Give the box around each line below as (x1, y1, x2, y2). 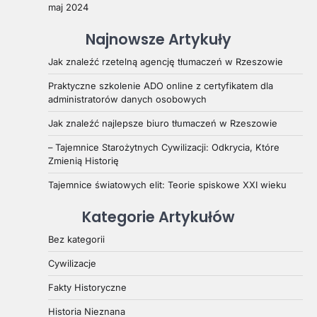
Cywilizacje (48, 257, 96, 269)
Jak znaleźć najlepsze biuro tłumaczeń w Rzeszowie (48, 117, 277, 129)
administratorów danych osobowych (48, 93, 207, 105)
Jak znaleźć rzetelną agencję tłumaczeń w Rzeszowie (48, 55, 283, 67)
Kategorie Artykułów (82, 206, 235, 227)
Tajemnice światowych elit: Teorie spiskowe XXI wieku (48, 178, 287, 190)
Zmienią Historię (48, 154, 119, 166)
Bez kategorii (48, 233, 105, 245)
